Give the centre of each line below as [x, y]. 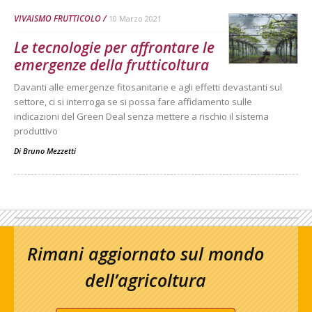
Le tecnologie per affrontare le [114, 47]
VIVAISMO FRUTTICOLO [57, 18]
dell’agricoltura [146, 280]
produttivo [36, 131]
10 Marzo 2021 [135, 18]
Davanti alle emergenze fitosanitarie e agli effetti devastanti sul [148, 87]
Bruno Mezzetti [49, 150]
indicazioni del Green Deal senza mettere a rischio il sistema [141, 116]
